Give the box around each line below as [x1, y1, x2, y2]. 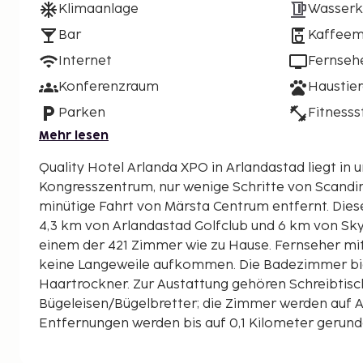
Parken [58, 105, 105, 121]
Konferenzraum [58, 79, 159, 95]
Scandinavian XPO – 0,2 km [39, 341, 216, 357]
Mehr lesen [39, 130, 109, 141]
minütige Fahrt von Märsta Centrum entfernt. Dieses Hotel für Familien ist [39, 199, 332, 215]
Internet [58, 53, 112, 69]
